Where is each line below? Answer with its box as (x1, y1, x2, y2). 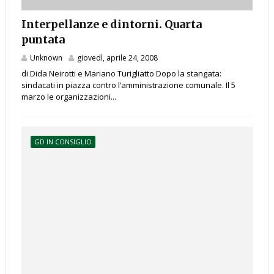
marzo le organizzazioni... (21, 91, 116, 103)
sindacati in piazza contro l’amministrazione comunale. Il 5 (21, 80, 235, 91)
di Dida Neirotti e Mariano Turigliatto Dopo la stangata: (21, 68, 221, 80)
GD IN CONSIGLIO (34, 137, 92, 147)
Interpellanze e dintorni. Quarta (21, 17, 202, 32)
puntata (21, 32, 65, 47)
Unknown (29, 53, 62, 64)
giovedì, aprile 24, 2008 (76, 53, 158, 64)
